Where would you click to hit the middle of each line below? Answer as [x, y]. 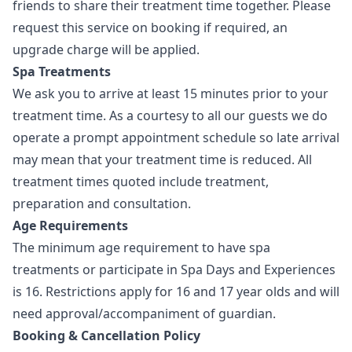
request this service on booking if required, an [150, 27]
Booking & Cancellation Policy [106, 335]
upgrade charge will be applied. [106, 49]
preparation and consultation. [102, 203]
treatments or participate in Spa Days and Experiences [174, 269]
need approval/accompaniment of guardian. [144, 313]
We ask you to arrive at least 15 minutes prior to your [170, 93]
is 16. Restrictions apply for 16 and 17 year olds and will [176, 291]
